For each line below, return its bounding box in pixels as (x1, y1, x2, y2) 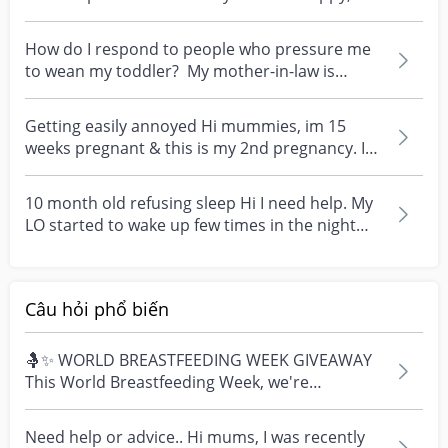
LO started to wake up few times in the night (25, 214, 356, 236)
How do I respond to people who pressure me (25, 38, 371, 60)
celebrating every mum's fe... (25, 393, 241, 415)
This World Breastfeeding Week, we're (25, 371, 309, 393)
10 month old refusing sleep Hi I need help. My (25, 192, 373, 214)
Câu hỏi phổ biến (25, 297, 169, 321)
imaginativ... (25, 5, 115, 27)
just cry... (25, 236, 92, 258)
